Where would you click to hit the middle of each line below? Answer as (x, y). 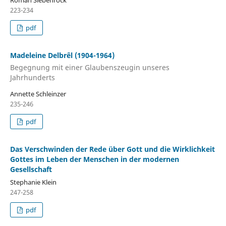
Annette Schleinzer (38, 94)
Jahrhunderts (32, 77)
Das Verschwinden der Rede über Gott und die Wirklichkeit (112, 149)
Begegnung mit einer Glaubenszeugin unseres (90, 67)
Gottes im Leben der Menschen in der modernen (94, 159)
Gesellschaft (31, 169)
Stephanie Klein (33, 182)
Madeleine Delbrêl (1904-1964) (62, 55)
